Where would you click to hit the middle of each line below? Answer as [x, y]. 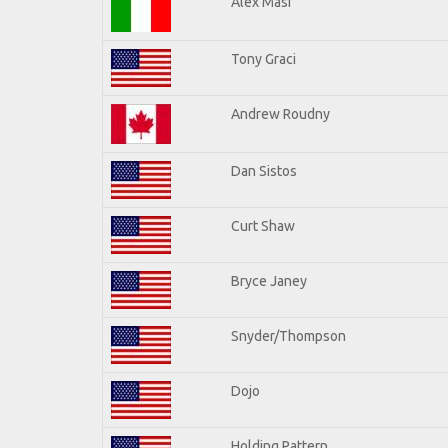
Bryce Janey [269, 280]
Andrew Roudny [280, 113]
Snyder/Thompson [288, 335]
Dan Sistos [264, 170]
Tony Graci [263, 58]
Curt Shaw [263, 225]
